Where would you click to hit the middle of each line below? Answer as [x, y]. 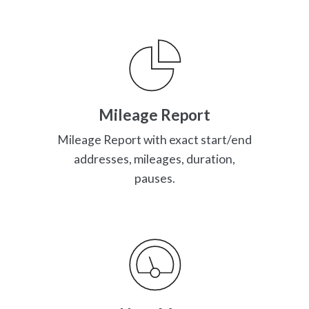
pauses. [154, 179]
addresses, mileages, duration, [154, 159]
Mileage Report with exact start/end [154, 140]
